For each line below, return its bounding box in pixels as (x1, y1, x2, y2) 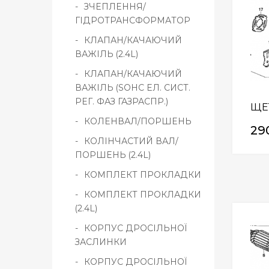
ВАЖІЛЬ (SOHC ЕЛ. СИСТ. (75, 82, 190, 93)
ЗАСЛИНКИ (75, 236, 127, 247)
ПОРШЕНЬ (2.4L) (75, 149, 151, 160)
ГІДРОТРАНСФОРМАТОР (75, 14, 190, 26)
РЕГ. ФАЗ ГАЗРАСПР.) (75, 95, 168, 107)
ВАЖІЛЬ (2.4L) (75, 48, 138, 59)
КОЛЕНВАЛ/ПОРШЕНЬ (84, 115, 192, 127)
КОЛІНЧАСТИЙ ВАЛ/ (84, 135, 178, 147)
